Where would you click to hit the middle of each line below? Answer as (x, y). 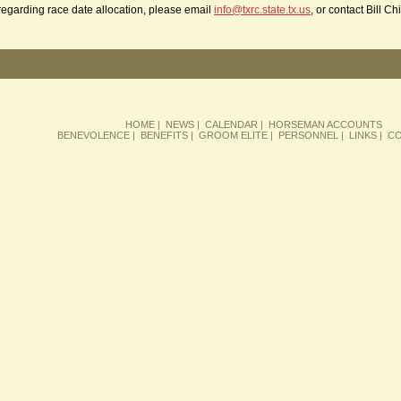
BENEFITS (164, 135)
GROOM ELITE (233, 135)
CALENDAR (231, 124)
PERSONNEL (308, 135)
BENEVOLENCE (93, 135)
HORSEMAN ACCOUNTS (325, 124)
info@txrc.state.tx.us (262, 10)
